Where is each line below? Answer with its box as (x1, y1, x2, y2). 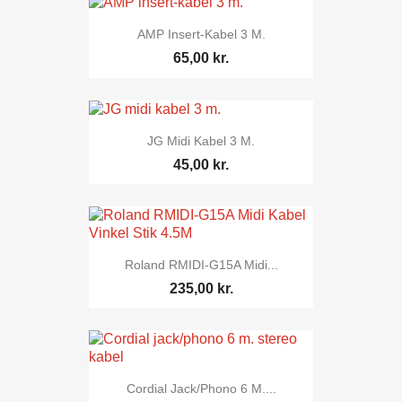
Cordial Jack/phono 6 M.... (126, 381, 276, 397)
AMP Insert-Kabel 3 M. (136, 27, 266, 42)
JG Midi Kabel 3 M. (147, 133, 255, 148)
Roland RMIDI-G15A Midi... (124, 258, 278, 273)
